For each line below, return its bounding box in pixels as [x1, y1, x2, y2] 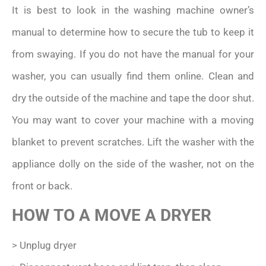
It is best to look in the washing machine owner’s [12, 4, 254, 16]
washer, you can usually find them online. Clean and [12, 69, 254, 82]
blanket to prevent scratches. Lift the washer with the [12, 135, 254, 148]
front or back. [12, 179, 72, 192]
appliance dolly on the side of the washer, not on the [12, 157, 254, 170]
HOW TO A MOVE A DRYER [12, 205, 211, 226]
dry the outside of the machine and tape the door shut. [12, 91, 254, 104]
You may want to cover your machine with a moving [12, 113, 254, 126]
